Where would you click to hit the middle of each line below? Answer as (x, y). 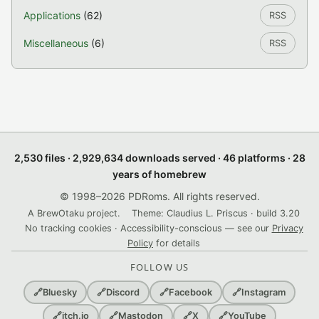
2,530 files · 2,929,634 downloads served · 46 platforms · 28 (159, 158)
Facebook (190, 292)
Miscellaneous (56, 43)
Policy (140, 243)
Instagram (263, 292)
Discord (123, 292)
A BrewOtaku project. (74, 213)
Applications (52, 15)
